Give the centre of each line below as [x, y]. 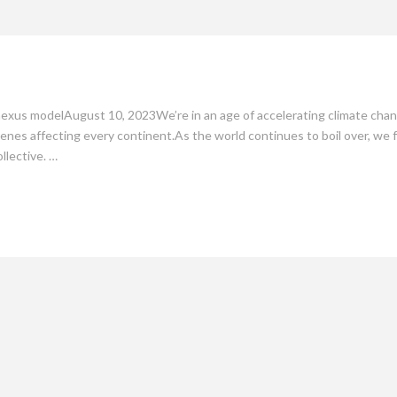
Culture [103, 46]
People [205, 46]
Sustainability [326, 46]
